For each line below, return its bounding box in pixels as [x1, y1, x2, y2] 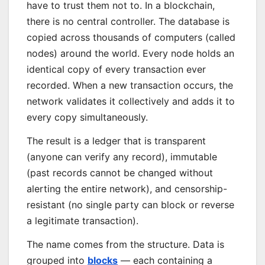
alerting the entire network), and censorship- [27, 183, 227, 195]
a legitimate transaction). [27, 215, 138, 227]
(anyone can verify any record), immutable [27, 151, 217, 163]
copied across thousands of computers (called [27, 31, 235, 44]
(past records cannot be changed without [27, 167, 213, 179]
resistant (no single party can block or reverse [27, 199, 234, 211]
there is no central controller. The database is [27, 15, 230, 28]
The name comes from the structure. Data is [27, 238, 224, 250]
